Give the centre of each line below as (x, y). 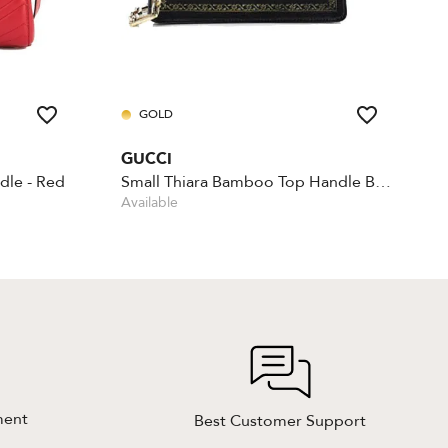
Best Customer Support (280, 421)
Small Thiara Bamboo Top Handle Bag (383, 181)
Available (149, 202)
